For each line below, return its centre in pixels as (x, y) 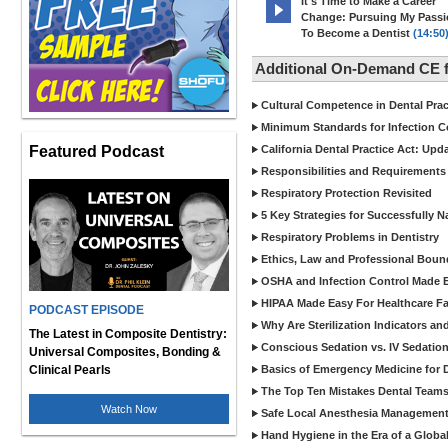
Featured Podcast (96, 151)
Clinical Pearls (70, 370)
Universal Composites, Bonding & (125, 352)
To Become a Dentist (355, 33)
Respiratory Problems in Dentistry (350, 237)
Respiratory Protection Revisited (346, 193)
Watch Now (129, 409)
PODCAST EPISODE (86, 310)
